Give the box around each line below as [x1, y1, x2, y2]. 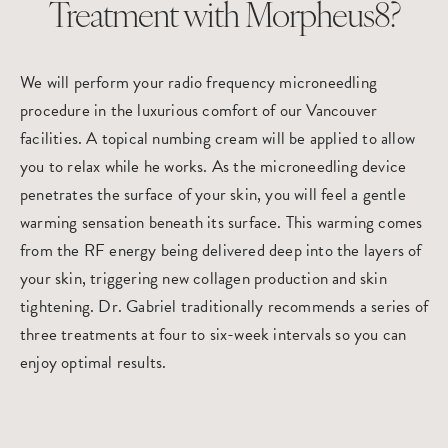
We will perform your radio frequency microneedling [20, 70, 378, 95]
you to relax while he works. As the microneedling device [20, 154, 407, 179]
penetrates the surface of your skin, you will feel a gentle [20, 182, 406, 207]
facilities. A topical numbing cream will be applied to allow [20, 126, 416, 151]
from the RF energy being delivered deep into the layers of [20, 238, 422, 263]
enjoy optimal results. [20, 350, 167, 375]
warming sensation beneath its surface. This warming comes [20, 210, 423, 235]
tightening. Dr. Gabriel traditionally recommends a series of [20, 294, 429, 319]
